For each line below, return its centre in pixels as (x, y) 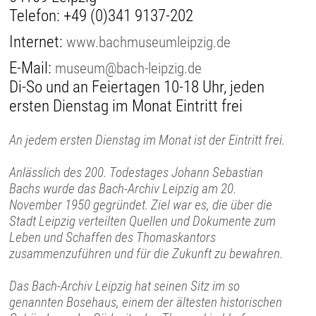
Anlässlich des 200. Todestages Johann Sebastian (136, 172)
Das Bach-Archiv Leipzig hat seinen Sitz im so (125, 286)
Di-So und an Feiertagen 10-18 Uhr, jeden (137, 87)
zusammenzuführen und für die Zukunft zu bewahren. (146, 253)
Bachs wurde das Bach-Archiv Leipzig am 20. (123, 188)
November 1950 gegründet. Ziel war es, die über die (141, 205)
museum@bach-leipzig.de (129, 68)
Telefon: (37, 16)
